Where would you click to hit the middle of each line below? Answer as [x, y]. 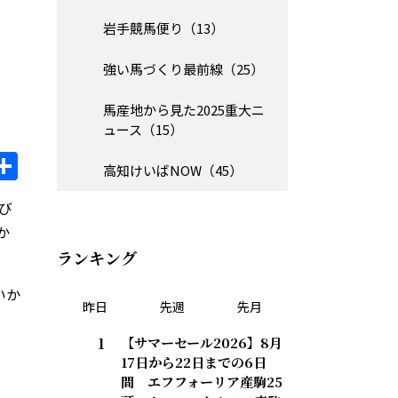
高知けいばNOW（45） [173, 171]
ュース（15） [143, 130]
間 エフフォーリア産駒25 [202, 382]
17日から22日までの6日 [194, 362]
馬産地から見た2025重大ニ [184, 110]
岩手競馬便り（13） [163, 28]
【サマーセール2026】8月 [202, 343]
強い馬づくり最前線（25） [183, 69]
